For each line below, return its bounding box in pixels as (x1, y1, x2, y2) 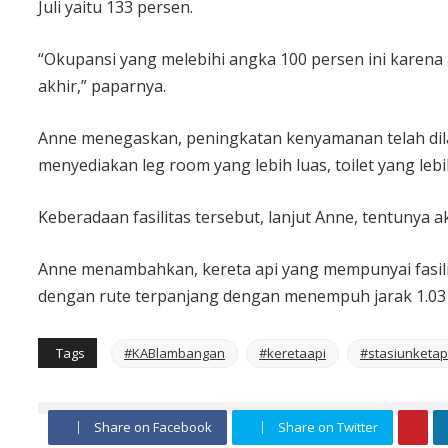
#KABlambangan (124, 344, 225, 363)
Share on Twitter (278, 418, 378, 437)
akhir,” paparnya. (38, 75, 166, 98)
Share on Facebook (94, 418, 212, 437)
